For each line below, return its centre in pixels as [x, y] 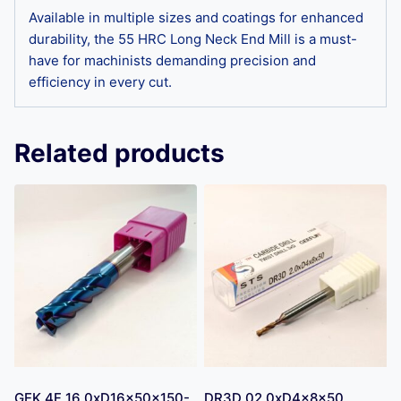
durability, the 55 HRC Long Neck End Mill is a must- [193, 38]
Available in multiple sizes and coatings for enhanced [196, 17]
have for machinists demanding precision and [172, 60]
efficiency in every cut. [100, 81]
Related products [119, 153]
